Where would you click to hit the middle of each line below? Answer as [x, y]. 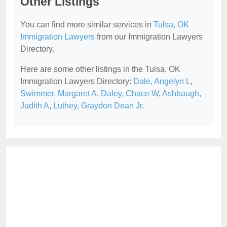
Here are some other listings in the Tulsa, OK [100, 69]
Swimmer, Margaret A [59, 93]
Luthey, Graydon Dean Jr [98, 105]
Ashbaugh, [182, 93]
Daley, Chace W [130, 93]
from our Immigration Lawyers [149, 36]
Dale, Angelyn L [162, 81]
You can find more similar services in [87, 24]
